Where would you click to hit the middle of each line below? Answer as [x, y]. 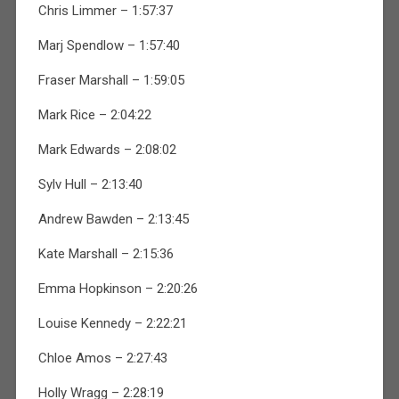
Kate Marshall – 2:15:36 [106, 253]
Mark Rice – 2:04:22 [94, 114]
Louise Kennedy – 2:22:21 [112, 323]
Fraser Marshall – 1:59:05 [111, 80]
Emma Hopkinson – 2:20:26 [118, 288]
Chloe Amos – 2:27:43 [102, 358]
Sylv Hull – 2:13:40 [90, 184]
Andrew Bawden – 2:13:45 [113, 219]
